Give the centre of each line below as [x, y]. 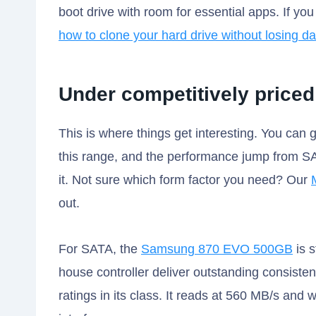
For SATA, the [100, 249]
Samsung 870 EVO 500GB [217, 249]
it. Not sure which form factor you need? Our [185, 180]
